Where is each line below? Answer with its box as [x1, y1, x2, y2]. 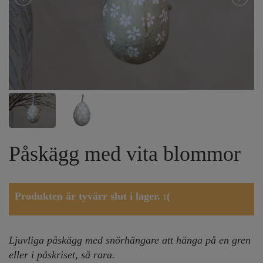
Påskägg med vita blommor [9, 141, 241, 166]
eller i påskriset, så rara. [9, 248, 115, 261]
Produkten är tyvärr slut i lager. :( [15, 190, 170, 202]
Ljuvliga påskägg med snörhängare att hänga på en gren [9, 234, 251, 246]
